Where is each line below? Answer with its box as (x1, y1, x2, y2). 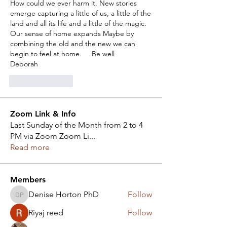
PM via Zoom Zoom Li (10, 131, 89, 141)
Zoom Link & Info (10, 109, 76, 119)
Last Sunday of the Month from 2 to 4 (10, 120, 143, 130)
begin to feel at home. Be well (10, 49, 115, 58)
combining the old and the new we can (10, 39, 135, 48)
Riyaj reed (28, 208, 63, 217)
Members (10, 175, 46, 184)
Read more (10, 142, 50, 152)
